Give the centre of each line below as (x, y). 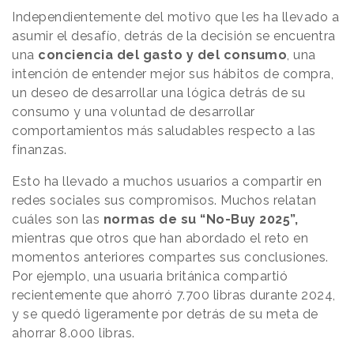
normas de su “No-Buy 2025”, (200, 220)
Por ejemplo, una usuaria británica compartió (150, 277)
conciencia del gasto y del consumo (162, 55)
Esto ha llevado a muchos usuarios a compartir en (167, 182)
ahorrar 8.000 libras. (75, 333)
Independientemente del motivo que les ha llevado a (175, 17)
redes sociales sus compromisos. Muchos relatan (164, 201)
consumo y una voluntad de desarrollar (134, 112)
